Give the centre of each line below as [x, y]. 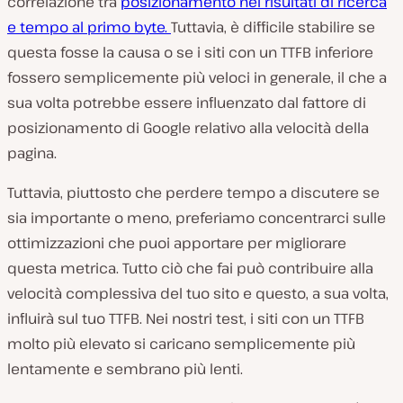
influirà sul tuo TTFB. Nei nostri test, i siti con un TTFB [186, 319]
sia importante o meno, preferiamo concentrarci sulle [197, 218]
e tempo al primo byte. [89, 27]
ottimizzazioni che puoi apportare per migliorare [177, 243]
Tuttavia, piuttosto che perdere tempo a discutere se [193, 193]
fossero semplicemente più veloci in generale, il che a [197, 78]
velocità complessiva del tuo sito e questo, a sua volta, [198, 294]
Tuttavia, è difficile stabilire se [273, 27]
